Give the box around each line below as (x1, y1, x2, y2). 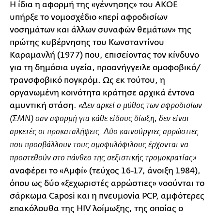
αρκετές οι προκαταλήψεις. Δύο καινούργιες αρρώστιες (10, 127, 199, 136)
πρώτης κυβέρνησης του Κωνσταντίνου (10, 37, 164, 47)
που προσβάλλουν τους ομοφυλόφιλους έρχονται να (10, 140, 188, 149)
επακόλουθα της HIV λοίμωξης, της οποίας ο (10, 203, 183, 213)
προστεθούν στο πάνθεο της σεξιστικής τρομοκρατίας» (10, 154, 196, 162)
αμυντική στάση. (10, 100, 78, 110)
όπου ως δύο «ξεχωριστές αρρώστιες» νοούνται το (10, 178, 204, 188)
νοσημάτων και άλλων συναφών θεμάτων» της (10, 25, 191, 34)
